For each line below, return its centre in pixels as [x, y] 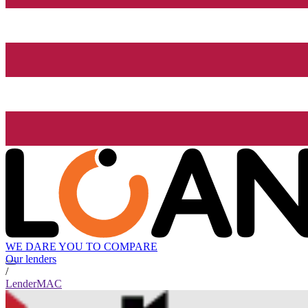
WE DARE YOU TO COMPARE [81, 247]
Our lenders [31, 259]
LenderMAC [34, 284]
